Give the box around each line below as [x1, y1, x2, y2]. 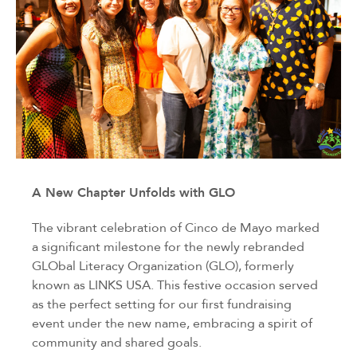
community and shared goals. [32, 331, 202, 351]
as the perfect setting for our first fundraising [32, 293, 292, 313]
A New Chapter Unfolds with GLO [32, 182, 235, 202]
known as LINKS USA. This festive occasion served [32, 274, 318, 294]
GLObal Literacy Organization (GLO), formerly [32, 255, 294, 275]
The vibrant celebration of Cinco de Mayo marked [32, 217, 320, 237]
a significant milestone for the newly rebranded [32, 236, 304, 256]
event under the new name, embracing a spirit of [32, 312, 312, 332]
